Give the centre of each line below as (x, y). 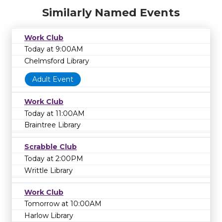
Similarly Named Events (111, 12)
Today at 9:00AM (54, 49)
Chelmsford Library (57, 61)
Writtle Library (49, 170)
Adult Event (53, 80)
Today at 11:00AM (55, 113)
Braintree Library (53, 125)
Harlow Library (49, 215)
